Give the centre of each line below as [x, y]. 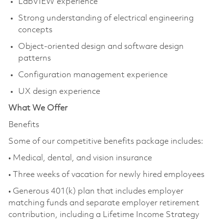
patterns [35, 58]
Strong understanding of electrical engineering [106, 18]
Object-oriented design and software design [101, 46]
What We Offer [39, 108]
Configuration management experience [94, 75]
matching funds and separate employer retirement [104, 203]
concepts [36, 30]
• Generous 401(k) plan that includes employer [96, 191]
